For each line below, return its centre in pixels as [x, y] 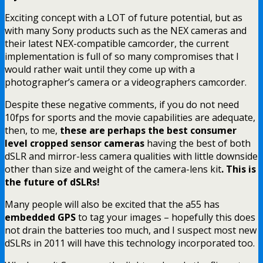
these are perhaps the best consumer [148, 130]
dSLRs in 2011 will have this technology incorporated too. [130, 243]
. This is [239, 169]
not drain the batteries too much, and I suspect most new [131, 230]
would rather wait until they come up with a [100, 69]
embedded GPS [40, 217]
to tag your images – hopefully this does [166, 217]
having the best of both [198, 143]
